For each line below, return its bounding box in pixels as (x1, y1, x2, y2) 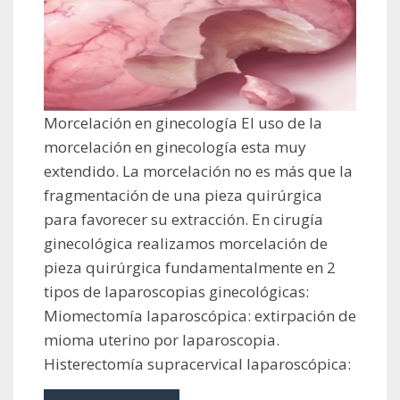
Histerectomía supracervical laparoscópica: (44, 354, 351, 375)
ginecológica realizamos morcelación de (44, 233, 328, 254)
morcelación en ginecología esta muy (44, 137, 306, 158)
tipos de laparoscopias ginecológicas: (44, 281, 309, 303)
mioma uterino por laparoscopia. (44, 329, 279, 351)
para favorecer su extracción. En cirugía (44, 209, 323, 230)
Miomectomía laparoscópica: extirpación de (44, 305, 356, 327)
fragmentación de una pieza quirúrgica (44, 185, 322, 206)
